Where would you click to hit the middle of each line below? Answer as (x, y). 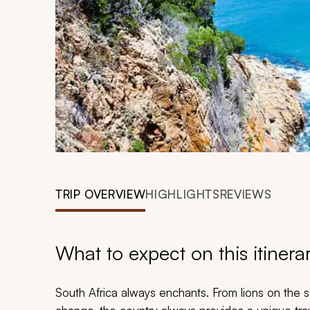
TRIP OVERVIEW (101, 194)
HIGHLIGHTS (183, 194)
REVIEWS (246, 194)
